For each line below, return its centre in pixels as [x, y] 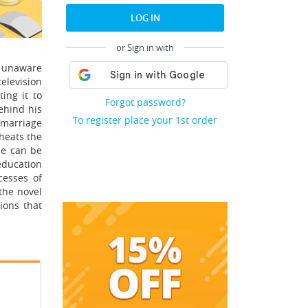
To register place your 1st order [145, 120]
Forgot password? [145, 102]
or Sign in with [145, 47]
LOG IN [145, 18]
